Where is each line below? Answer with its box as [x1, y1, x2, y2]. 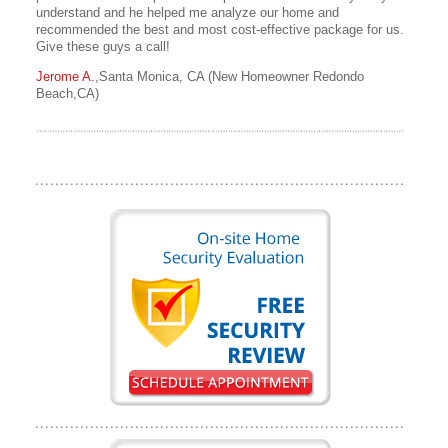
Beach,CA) [36, 86, 99, 102]
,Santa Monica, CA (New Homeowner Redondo [95, 69, 364, 85]
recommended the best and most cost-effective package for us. [36, 22, 404, 38]
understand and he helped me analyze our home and [36, 5, 339, 21]
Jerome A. [36, 69, 95, 85]
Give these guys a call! [36, 39, 170, 55]
